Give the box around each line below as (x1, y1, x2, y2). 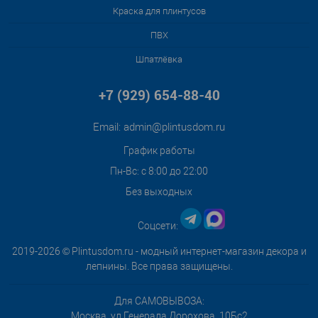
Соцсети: (138, 220, 180, 231)
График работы (123, 145, 195, 156)
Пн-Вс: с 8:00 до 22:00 (110, 165, 208, 177)
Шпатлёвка (136, 54, 182, 65)
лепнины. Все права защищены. (85, 261, 233, 272)
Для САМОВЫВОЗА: (114, 295, 204, 307)
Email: (93, 121, 124, 133)
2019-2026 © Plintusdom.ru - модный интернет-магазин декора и (11, 246, 307, 257)
